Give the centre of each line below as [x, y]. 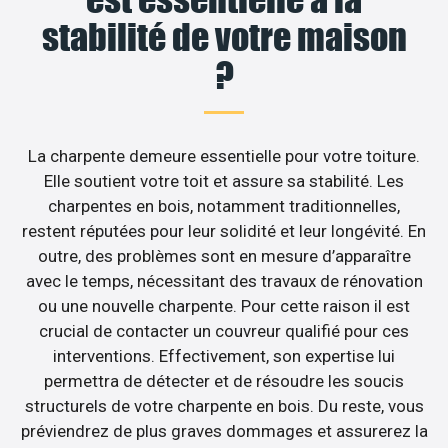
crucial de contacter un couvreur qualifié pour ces [224, 331]
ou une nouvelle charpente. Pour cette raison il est [224, 306]
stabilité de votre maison [224, 37]
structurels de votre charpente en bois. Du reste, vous [224, 406]
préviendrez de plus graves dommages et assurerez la [224, 431]
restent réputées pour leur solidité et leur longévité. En [224, 231]
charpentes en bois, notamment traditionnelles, [224, 206]
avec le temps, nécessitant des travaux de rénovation [224, 281]
